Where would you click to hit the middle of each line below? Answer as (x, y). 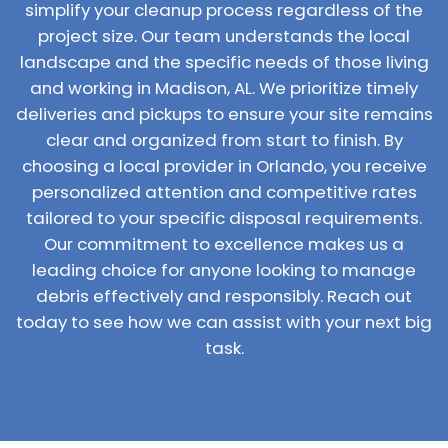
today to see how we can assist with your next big (224, 322)
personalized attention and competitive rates (224, 192)
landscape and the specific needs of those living (224, 62)
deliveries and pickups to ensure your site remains (224, 114)
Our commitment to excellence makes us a (224, 244)
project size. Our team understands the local (224, 36)
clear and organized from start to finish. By (224, 140)
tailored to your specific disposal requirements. (224, 218)
